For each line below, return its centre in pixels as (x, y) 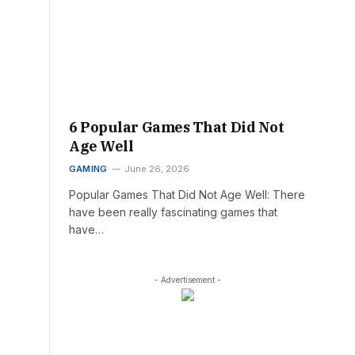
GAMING (88, 168)
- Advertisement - (187, 279)
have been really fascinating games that (173, 212)
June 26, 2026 (157, 168)
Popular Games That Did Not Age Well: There (187, 194)
